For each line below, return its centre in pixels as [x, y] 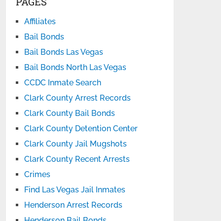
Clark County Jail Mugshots [76, 144]
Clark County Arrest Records [78, 98]
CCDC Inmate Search [63, 83]
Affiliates [40, 21]
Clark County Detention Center [81, 129]
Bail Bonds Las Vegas [64, 52]
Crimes [37, 174]
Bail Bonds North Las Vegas [75, 67]
